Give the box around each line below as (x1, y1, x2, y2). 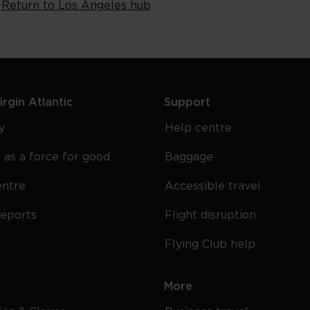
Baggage (165, 152, 214, 163)
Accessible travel (165, 181, 262, 192)
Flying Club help (165, 239, 256, 250)
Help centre (165, 122, 232, 134)
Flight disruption (165, 210, 257, 221)
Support (164, 97, 211, 108)
